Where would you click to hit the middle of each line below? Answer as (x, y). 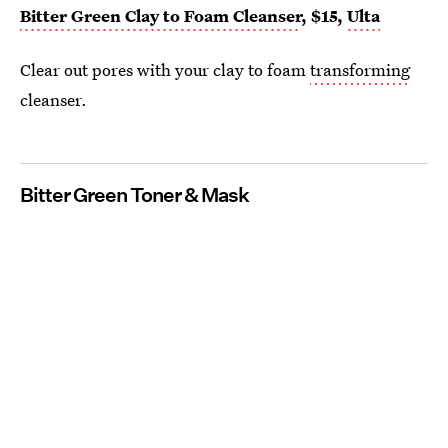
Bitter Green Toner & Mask (134, 195)
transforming (360, 70)
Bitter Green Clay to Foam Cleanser (160, 16)
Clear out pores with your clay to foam (165, 70)
